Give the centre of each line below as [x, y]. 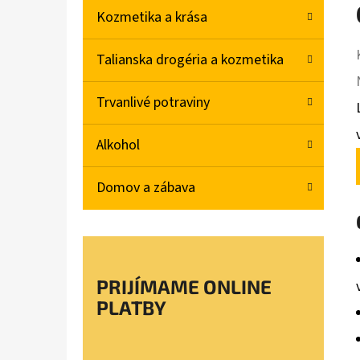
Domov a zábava [146, 188]
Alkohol [118, 145]
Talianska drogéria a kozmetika [190, 60]
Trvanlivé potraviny [153, 103]
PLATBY [131, 308]
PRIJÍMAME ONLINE [184, 287]
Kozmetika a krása [152, 18]
